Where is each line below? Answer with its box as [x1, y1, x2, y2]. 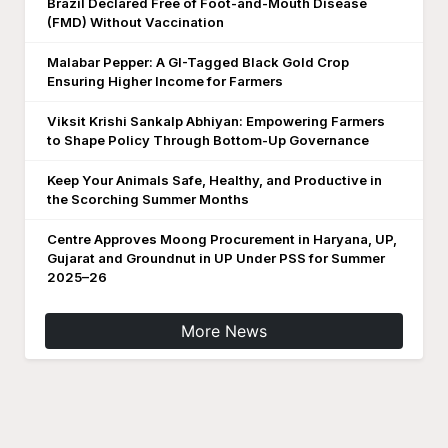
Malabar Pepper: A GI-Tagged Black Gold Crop [47, 54, 349, 70]
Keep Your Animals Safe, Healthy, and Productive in [47, 172, 382, 188]
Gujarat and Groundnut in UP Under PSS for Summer [47, 250, 385, 266]
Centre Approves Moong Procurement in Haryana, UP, [47, 231, 397, 247]
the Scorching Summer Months [47, 191, 249, 207]
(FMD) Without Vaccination [47, 14, 224, 30]
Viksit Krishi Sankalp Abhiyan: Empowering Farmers [47, 113, 385, 129]
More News [181, 321, 267, 341]
